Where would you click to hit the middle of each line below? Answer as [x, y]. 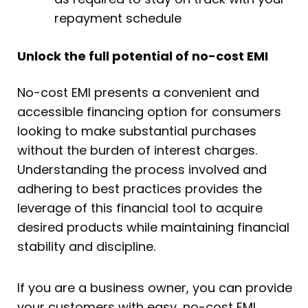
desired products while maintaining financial [153, 228]
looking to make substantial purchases [137, 131]
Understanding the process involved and [142, 170]
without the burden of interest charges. [137, 151]
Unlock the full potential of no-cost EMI [143, 56]
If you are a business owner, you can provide [155, 287]
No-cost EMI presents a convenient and [138, 93]
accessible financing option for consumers [149, 112]
